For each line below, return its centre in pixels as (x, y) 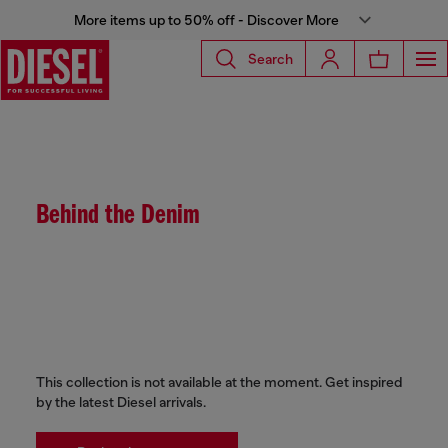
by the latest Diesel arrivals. (121, 402)
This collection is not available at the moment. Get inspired (219, 382)
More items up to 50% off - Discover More (206, 20)
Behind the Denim (118, 216)
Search (270, 58)
